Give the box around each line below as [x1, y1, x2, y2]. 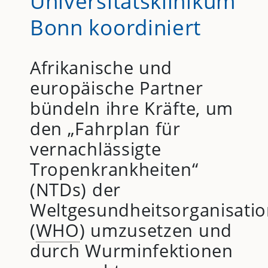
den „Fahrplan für [29, 117, 181, 141]
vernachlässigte [29, 137, 162, 161]
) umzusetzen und [79, 218, 232, 242]
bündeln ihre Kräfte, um [29, 96, 234, 120]
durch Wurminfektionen [29, 239, 233, 263]
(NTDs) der [29, 178, 121, 202]
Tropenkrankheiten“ [29, 157, 199, 181]
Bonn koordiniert [29, 13, 202, 42]
